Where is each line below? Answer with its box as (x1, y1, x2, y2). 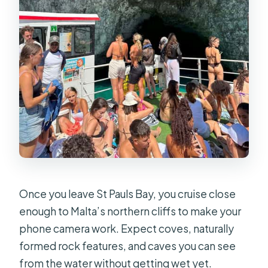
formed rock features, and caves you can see (19, 239, 236, 253)
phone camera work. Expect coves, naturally (19, 222, 234, 236)
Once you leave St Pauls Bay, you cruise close (19, 187, 236, 201)
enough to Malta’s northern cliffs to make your (19, 205, 242, 218)
